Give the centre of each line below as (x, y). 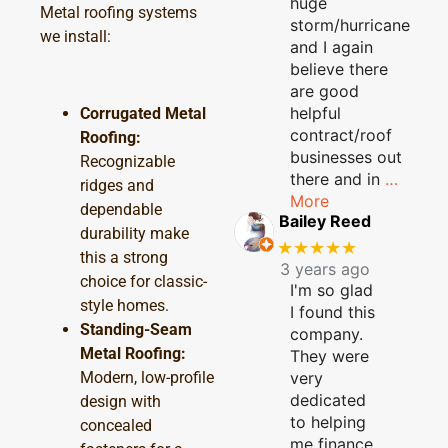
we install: (75, 37)
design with (120, 402)
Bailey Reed (324, 220)
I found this (332, 312)
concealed (116, 426)
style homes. (124, 306)
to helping (328, 422)
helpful (315, 112)
